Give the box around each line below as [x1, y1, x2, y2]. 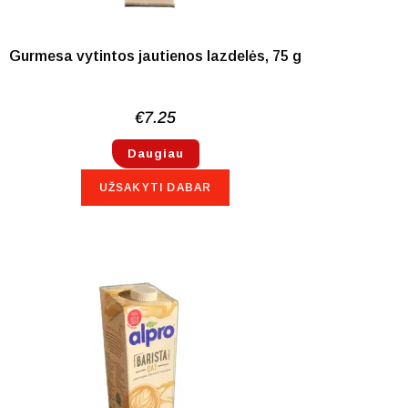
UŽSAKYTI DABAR [98, 180, 212, 194]
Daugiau [127, 146, 184, 160]
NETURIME [34, 378, 91, 392]
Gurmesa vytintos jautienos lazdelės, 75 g [9, 48, 301, 65]
